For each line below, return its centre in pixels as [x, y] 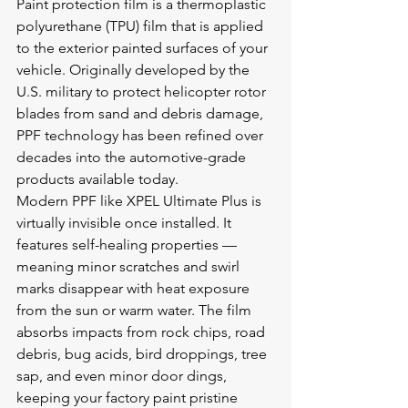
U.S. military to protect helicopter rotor [143, 92]
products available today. [97, 179]
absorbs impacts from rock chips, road [143, 332]
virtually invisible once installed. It [126, 223]
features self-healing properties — [128, 245]
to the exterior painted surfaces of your [144, 48]
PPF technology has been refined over [142, 135]
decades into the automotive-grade [133, 157]
